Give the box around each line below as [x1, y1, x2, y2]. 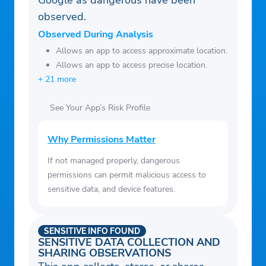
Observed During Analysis [38, 28, 153, 42]
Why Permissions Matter [47, 133, 156, 147]
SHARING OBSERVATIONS [38, 246, 171, 261]
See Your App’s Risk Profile [50, 102, 150, 114]
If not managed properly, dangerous [47, 155, 180, 167]
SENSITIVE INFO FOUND [44, 226, 140, 236]
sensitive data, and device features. [47, 183, 175, 195]
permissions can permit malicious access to [47, 169, 206, 181]
